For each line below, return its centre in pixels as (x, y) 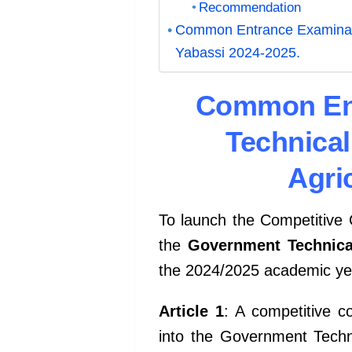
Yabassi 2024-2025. (237, 52)
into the (189, 337)
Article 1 (191, 312)
